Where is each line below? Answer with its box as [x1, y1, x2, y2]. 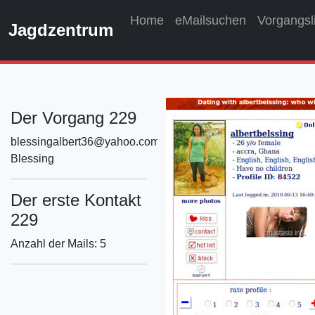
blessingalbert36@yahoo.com [11, 136, 160, 148]
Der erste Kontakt [11, 191, 141, 210]
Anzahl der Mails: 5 [11, 238, 106, 250]
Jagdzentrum [8, 20, 113, 39]
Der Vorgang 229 [11, 108, 136, 127]
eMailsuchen [175, 13, 246, 27]
